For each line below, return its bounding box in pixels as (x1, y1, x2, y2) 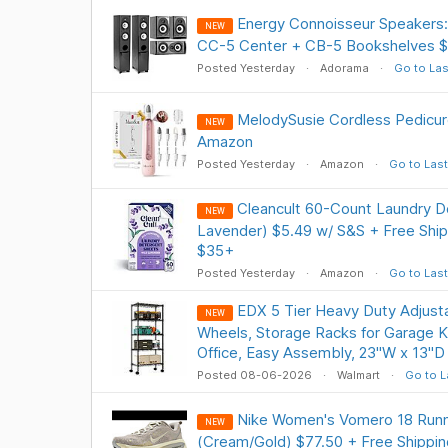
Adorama (319, 61, 369, 75)
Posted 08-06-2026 (196, 368, 315, 382)
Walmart (336, 368, 380, 382)
